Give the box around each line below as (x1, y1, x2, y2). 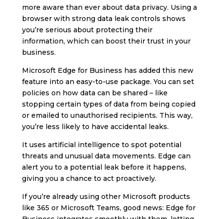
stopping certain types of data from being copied (22, 99, 196, 109)
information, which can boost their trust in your (22, 36, 191, 45)
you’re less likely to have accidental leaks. (22, 122, 169, 131)
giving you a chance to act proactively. (22, 174, 156, 183)
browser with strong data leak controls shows (22, 14, 186, 23)
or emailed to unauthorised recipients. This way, (22, 110, 193, 120)
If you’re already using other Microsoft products (22, 192, 190, 201)
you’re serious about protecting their (22, 25, 153, 34)
